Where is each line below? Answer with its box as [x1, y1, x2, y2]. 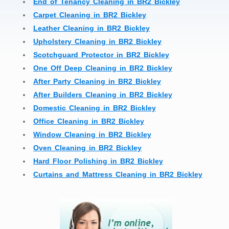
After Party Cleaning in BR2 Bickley [33, 77, 161, 85]
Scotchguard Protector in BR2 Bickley [33, 50, 169, 59]
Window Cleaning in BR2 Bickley [33, 130, 151, 139]
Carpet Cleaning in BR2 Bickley [33, 10, 146, 19]
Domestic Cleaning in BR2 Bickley [33, 103, 156, 112]
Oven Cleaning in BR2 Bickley [33, 143, 142, 152]
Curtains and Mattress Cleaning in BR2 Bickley [33, 170, 202, 178]
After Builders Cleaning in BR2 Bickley [33, 90, 172, 99]
